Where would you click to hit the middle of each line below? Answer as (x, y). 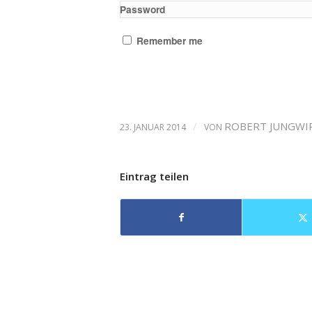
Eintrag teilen (154, 176)
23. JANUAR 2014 (153, 127)
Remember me (170, 40)
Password (142, 9)
